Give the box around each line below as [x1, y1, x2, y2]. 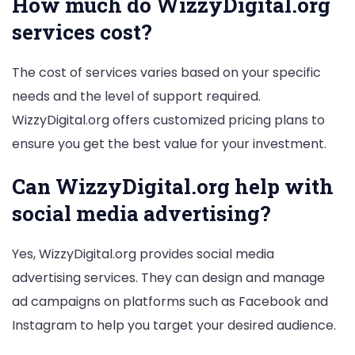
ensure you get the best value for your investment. [12, 134, 326, 153]
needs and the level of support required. [12, 86, 261, 105]
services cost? [12, 17, 152, 45]
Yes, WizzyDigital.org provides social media [12, 244, 274, 263]
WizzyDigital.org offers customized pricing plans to [12, 110, 325, 129]
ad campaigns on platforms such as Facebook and [12, 292, 328, 311]
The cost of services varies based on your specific [12, 63, 321, 82]
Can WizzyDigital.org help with [12, 172, 334, 200]
